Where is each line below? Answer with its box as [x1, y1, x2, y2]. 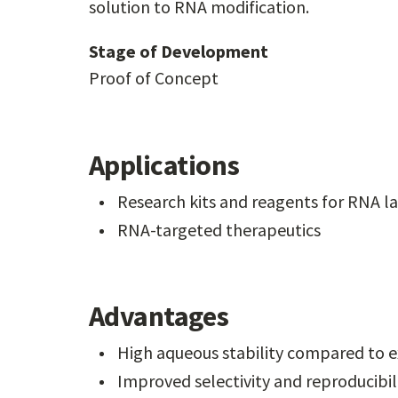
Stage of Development [89, 40, 268, 62]
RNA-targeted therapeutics [117, 219, 321, 241]
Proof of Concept [89, 67, 219, 89]
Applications [89, 147, 240, 183]
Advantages [89, 298, 229, 334]
